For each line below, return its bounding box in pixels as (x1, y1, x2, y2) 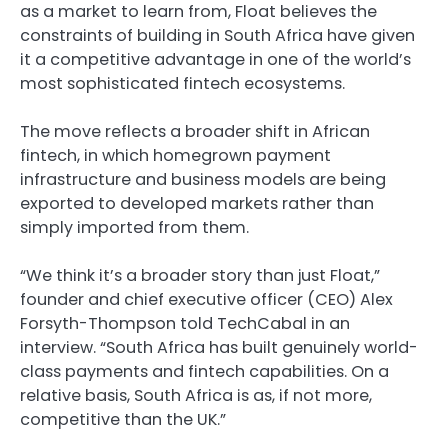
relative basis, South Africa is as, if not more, (20, 384, 372, 408)
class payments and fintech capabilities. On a (20, 360, 389, 384)
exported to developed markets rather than (20, 192, 374, 216)
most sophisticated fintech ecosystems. (20, 72, 345, 96)
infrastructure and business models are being (20, 168, 386, 192)
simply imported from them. (20, 216, 249, 240)
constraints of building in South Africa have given (20, 24, 415, 48)
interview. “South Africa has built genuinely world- (20, 336, 418, 360)
